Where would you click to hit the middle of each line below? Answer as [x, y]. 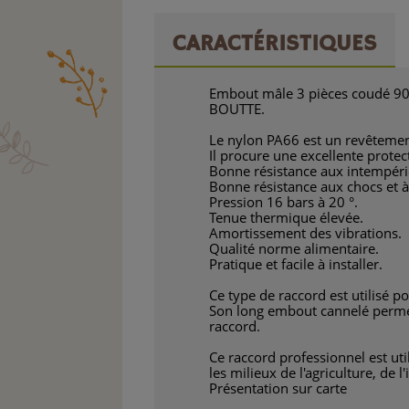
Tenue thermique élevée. [287, 218]
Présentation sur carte [278, 388]
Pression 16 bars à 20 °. [284, 202]
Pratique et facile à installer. [296, 264]
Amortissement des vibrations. [306, 233]
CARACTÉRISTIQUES [275, 44]
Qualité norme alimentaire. [294, 249]
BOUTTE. [237, 109]
